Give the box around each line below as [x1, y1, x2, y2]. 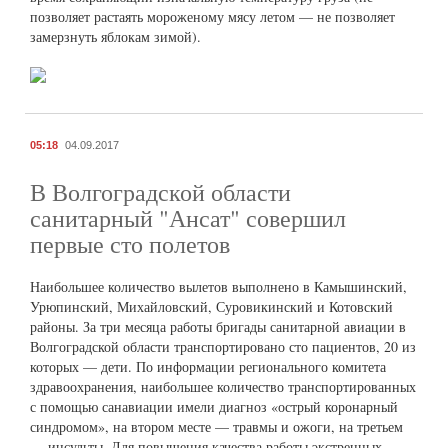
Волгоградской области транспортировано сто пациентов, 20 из [30, 337, 416, 357]
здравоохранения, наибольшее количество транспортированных [30, 377, 416, 397]
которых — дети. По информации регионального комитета [30, 357, 386, 377]
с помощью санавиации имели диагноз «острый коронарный [30, 397, 398, 417]
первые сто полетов [30, 228, 230, 261]
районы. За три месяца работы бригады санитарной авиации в [30, 317, 406, 337]
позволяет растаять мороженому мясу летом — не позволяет [30, 7, 395, 27]
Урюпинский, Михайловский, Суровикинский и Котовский [30, 297, 393, 317]
